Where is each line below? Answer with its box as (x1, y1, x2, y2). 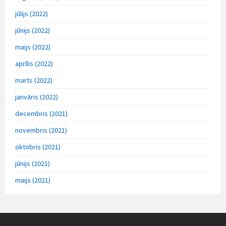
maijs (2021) (15, 176, 50, 185)
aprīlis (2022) (15, 59, 53, 69)
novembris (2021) (15, 126, 67, 135)
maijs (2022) (15, 42, 50, 52)
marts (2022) (15, 76, 52, 85)
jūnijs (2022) (15, 26, 50, 35)
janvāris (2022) (15, 92, 58, 102)
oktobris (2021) (15, 142, 61, 152)
